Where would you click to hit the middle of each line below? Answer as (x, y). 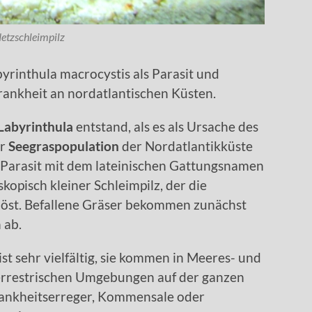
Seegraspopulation (64, 146)
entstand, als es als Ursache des (166, 127)
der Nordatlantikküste (186, 146)
